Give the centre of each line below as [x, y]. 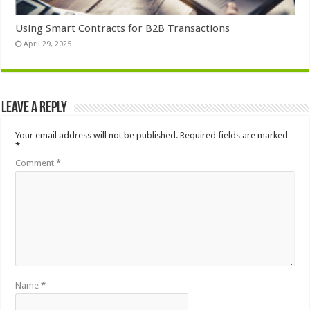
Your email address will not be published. [97, 135]
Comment [36, 163]
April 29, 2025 [48, 44]
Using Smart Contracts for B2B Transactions [123, 28]
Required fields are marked [234, 135]
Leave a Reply [35, 108]
